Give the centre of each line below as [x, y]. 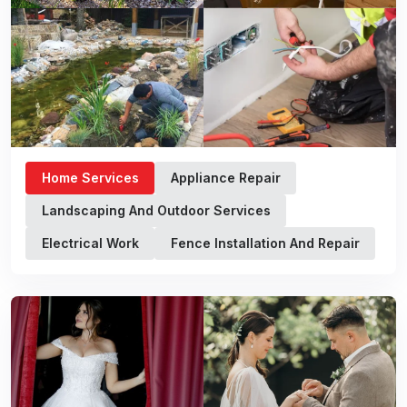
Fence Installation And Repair [265, 243]
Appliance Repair [225, 178]
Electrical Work [90, 243]
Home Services [90, 178]
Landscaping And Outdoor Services [156, 210]
